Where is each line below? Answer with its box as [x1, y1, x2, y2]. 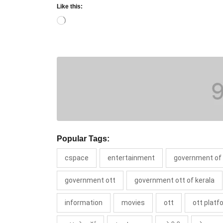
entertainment [108, 154, 155, 162]
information [65, 199, 103, 207]
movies [121, 199, 145, 207]
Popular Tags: [57, 134, 110, 143]
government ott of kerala [134, 176, 215, 185]
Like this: [57, 2, 83, 10]
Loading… [65, 17, 93, 26]
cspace [65, 154, 89, 162]
